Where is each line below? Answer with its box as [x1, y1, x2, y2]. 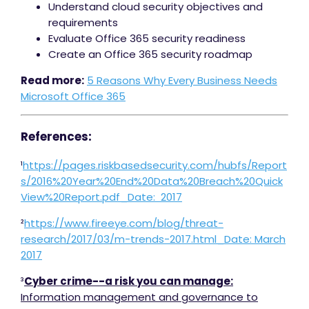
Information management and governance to [21, 290, 258, 305]
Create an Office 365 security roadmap [48, 47, 252, 62]
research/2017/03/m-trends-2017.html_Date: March [21, 232, 286, 247]
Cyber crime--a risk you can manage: [24, 274, 233, 289]
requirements [48, 15, 118, 30]
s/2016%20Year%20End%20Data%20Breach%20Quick [21, 174, 283, 189]
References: [21, 128, 92, 146]
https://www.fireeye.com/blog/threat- [24, 216, 223, 231]
